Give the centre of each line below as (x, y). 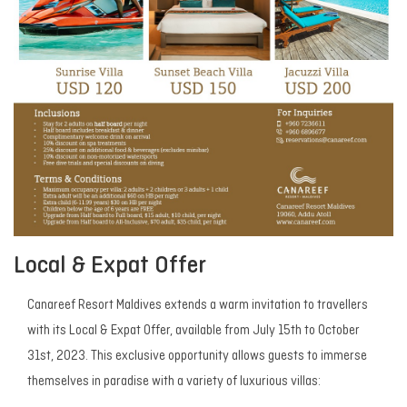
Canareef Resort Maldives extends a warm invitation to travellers (198, 306)
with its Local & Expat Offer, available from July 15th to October (194, 332)
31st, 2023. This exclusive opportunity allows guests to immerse (197, 357)
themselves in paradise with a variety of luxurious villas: (174, 382)
